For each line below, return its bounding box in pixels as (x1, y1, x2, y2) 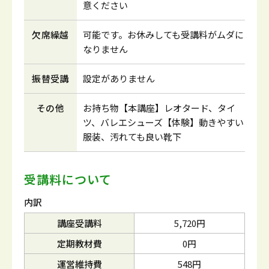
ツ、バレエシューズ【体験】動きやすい (83, 116, 244, 128)
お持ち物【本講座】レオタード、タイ (83, 101, 235, 114)
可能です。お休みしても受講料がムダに (83, 28, 244, 41)
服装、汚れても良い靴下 (83, 130, 181, 143)
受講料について (24, 171, 112, 188)
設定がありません (83, 72, 155, 85)
